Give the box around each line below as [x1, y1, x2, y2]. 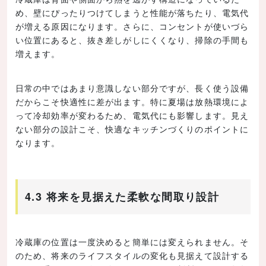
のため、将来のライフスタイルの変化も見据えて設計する [15, 249, 249, 261]
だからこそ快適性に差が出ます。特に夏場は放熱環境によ [15, 95, 249, 107]
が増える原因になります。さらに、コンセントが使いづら [15, 20, 249, 32]
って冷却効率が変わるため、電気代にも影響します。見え [15, 109, 249, 121]
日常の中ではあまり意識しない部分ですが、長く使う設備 [15, 81, 249, 94]
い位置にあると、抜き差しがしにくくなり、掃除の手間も [15, 33, 249, 46]
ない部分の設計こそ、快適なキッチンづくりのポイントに [15, 122, 249, 135]
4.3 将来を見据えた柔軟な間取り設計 [25, 188, 220, 204]
